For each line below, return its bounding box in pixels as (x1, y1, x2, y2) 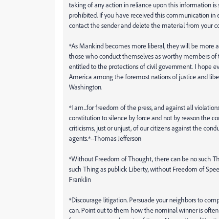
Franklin (69, 175, 91, 183)
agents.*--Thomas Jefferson (69, 133, 141, 142)
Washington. (69, 82, 102, 91)
